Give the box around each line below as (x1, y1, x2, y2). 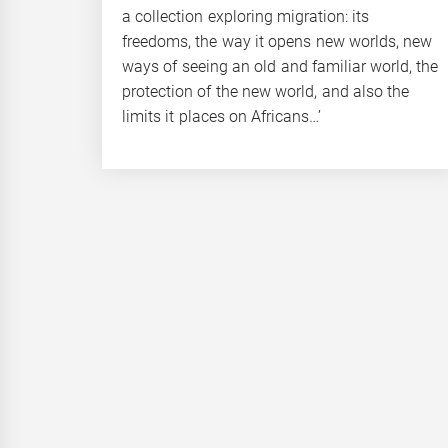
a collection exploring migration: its (122, 6, 370, 26)
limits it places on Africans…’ (122, 106, 322, 126)
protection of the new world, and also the (122, 81, 410, 101)
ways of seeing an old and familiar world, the (122, 56, 439, 76)
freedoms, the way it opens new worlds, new (122, 31, 433, 51)
